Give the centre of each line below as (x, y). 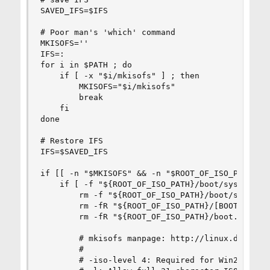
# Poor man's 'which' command (108, 32)
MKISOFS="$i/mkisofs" (108, 86)
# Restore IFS (71, 141)
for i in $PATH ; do (86, 65)
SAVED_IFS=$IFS (74, 11)
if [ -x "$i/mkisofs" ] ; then (120, 76)
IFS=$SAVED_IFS (74, 152)
